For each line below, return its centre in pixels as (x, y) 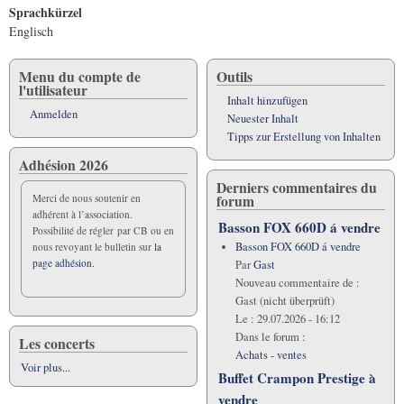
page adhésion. (64, 262)
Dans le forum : (270, 336)
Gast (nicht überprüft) (285, 300)
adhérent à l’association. (83, 214)
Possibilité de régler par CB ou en (103, 230)
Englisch (31, 31)
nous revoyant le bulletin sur (93, 246)
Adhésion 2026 (64, 164)
